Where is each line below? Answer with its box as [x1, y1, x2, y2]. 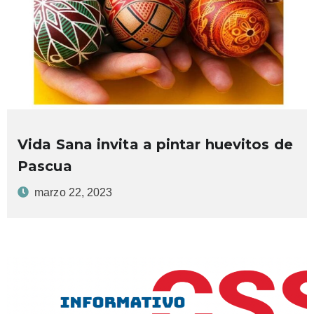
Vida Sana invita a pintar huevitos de [18, 136, 293, 153]
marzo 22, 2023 [34, 186, 113, 198]
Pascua [18, 158, 72, 175]
